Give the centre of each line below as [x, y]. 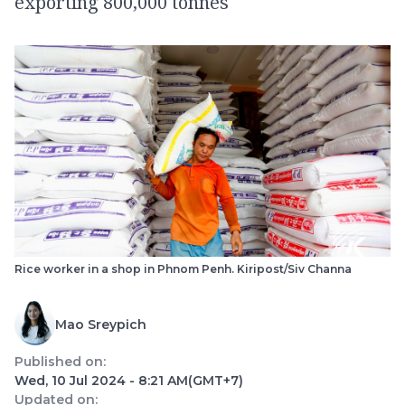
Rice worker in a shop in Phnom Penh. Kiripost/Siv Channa [183, 269]
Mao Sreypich [101, 325]
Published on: [60, 362]
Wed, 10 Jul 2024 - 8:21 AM [101, 381]
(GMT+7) [216, 381]
